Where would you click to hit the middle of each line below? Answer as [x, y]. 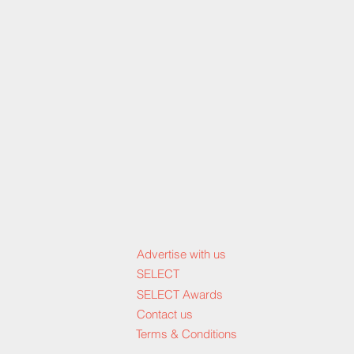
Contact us [165, 314]
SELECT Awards [180, 295]
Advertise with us [181, 254]
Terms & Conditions [186, 334]
